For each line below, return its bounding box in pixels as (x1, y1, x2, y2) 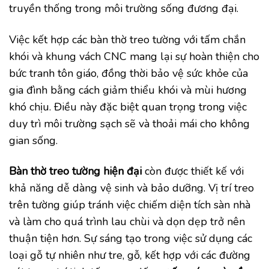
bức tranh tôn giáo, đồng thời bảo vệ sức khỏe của (9, 65, 248, 80)
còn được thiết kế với (142, 164, 244, 179)
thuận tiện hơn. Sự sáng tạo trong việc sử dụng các (9, 231, 252, 246)
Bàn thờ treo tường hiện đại (9, 164, 142, 179)
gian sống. (9, 133, 58, 148)
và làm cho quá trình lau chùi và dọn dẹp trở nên (9, 214, 245, 229)
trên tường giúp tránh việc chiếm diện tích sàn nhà (9, 198, 250, 213)
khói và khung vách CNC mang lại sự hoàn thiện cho (9, 49, 259, 64)
